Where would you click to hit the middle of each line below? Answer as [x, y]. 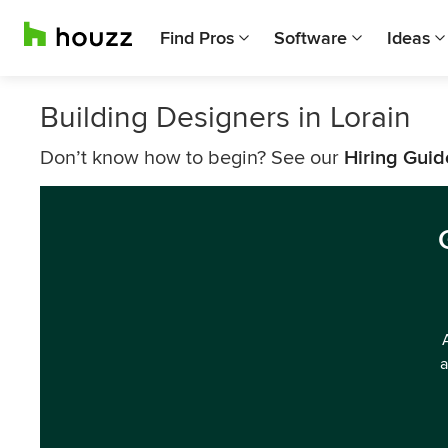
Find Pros [197, 38]
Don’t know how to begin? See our [192, 158]
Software [310, 38]
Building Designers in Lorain [225, 117]
